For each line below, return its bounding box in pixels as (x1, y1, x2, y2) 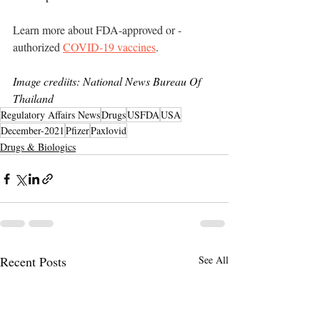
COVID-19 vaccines (63, 39, 156, 55)
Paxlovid (91, 124, 126, 138)
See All (199, 253, 229, 267)
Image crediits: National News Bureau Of (13, 74, 204, 89)
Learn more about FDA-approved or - (13, 22, 181, 38)
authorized (13, 39, 63, 55)
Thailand (13, 91, 54, 106)
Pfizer (66, 124, 89, 138)
